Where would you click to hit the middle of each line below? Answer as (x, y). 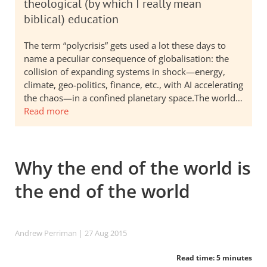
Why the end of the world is (133, 168)
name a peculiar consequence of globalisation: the (126, 58)
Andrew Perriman (46, 233)
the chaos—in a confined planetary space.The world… (133, 98)
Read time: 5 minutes (214, 258)
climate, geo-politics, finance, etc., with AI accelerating (133, 85)
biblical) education (71, 19)
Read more (46, 111)
